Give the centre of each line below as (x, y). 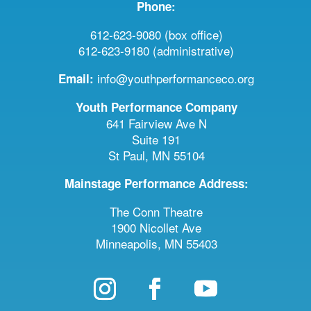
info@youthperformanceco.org (174, 78)
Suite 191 (156, 140)
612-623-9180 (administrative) (156, 51)
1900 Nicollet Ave (156, 228)
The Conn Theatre (156, 212)
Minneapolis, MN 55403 (156, 244)
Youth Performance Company (156, 107)
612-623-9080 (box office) (156, 35)
